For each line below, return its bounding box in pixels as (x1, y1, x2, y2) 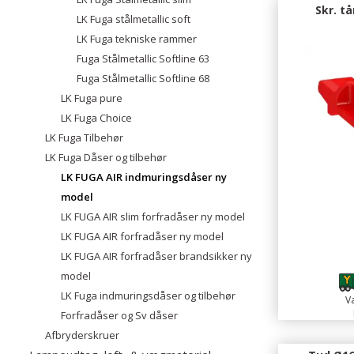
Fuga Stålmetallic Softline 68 (77, 71, 209, 85)
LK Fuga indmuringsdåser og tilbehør (61, 288, 235, 303)
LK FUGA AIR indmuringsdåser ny (61, 170, 227, 184)
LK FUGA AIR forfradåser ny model (61, 229, 224, 243)
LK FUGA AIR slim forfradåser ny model (61, 209, 245, 224)
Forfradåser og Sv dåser (61, 308, 178, 322)
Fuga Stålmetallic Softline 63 (77, 51, 209, 66)
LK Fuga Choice (61, 111, 132, 125)
